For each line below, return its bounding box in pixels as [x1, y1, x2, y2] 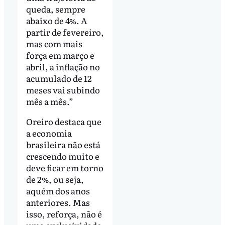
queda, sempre [26, 3, 85, 15]
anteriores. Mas [26, 195, 90, 208]
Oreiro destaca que [26, 115, 101, 128]
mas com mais [26, 37, 82, 50]
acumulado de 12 [26, 72, 92, 84]
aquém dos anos [26, 184, 90, 197]
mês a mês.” [26, 95, 73, 107]
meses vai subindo [26, 83, 100, 96]
